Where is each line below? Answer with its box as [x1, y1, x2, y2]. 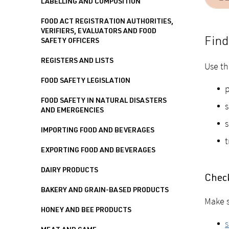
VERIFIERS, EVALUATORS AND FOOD [41, 28, 156, 35]
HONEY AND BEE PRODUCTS [41, 207, 131, 214]
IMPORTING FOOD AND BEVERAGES [41, 127, 154, 134]
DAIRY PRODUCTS [41, 167, 98, 174]
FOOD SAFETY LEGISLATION [41, 78, 130, 85]
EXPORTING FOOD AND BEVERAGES [41, 147, 155, 154]
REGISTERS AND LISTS [41, 58, 113, 65]
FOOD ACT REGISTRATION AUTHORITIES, [41, 18, 173, 26]
